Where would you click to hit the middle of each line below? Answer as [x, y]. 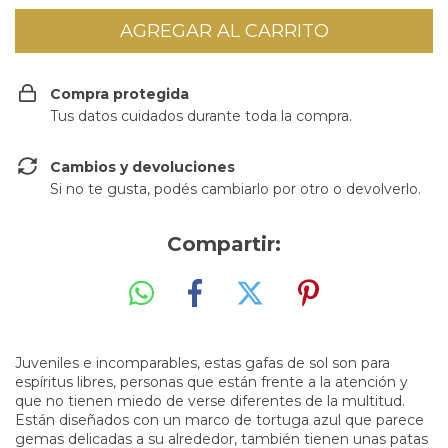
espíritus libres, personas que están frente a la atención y [211, 381]
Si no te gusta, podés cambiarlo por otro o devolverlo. [235, 189]
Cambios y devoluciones [142, 167]
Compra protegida [119, 94]
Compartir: [224, 244]
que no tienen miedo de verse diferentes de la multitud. [210, 400]
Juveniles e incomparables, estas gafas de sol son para [202, 362]
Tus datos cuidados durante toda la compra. [201, 116]
